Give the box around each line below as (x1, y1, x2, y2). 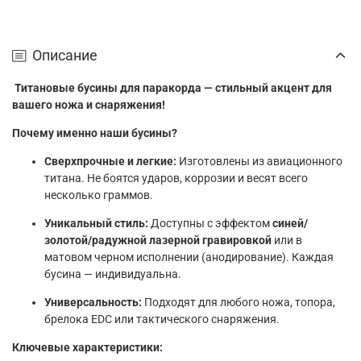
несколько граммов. (44, 189, 153, 202)
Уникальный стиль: (44, 217, 148, 230)
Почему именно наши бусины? (12, 127, 177, 140)
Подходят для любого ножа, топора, (142, 296, 335, 309)
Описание (32, 48, 98, 64)
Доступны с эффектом (148, 217, 272, 230)
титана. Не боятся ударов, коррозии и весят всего (44, 172, 308, 185)
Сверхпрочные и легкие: (44, 155, 176, 168)
